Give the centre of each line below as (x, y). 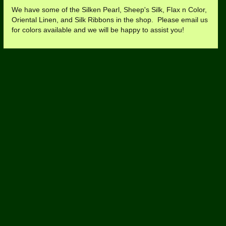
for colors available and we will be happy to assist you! (98, 30)
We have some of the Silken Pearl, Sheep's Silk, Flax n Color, (109, 10)
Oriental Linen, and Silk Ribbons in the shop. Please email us (109, 20)
